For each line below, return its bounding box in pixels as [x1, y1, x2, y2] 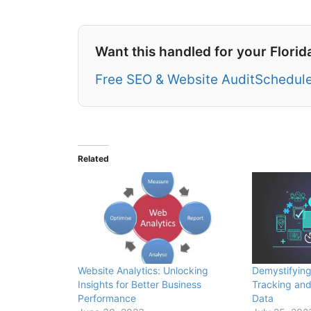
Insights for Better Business [78, 278, 201, 291]
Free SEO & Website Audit [95, 72, 255, 88]
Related [78, 153, 109, 165]
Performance [78, 292, 136, 305]
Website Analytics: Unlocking [78, 264, 208, 277]
